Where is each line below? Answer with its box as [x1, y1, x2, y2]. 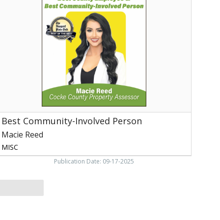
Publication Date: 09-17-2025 [54, 157, 134, 165]
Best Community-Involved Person [1, 114, 142, 127]
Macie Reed [1, 129, 43, 140]
